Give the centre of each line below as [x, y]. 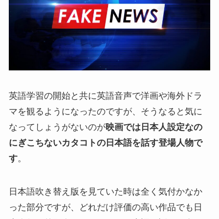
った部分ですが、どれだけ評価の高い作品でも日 [105, 207]
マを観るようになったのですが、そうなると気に [105, 112]
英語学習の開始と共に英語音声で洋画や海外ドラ [105, 96]
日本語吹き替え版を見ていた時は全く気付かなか [105, 191]
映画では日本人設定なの [154, 127]
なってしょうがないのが [57, 127]
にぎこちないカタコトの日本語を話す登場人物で [105, 143]
